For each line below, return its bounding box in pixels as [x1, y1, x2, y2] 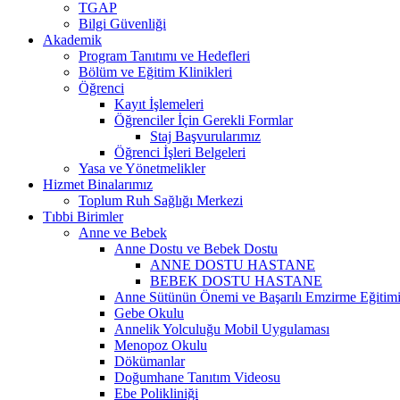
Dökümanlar [114, 353, 185, 369]
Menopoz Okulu [114, 337, 207, 353]
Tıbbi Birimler [43, 208, 123, 224]
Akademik [43, 31, 102, 47]
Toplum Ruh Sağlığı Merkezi [79, 192, 243, 208]
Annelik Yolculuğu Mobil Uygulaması [114, 321, 329, 337]
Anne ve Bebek [79, 224, 167, 240]
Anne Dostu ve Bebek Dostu [114, 240, 278, 256]
